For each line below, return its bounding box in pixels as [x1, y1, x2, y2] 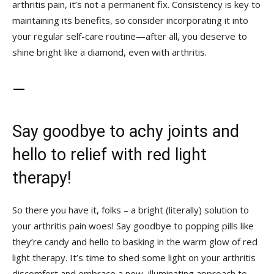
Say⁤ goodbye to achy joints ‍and [12, 121, 239, 141]
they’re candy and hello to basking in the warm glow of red [12, 235, 257, 248]
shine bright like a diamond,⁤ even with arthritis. [12, 45, 207, 58]
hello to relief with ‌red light [12, 144, 207, 165]
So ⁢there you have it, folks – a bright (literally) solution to [12, 203, 249, 216]
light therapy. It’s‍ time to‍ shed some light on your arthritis [12, 251, 256, 264]
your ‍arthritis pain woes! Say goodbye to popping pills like [12, 219, 254, 232]
